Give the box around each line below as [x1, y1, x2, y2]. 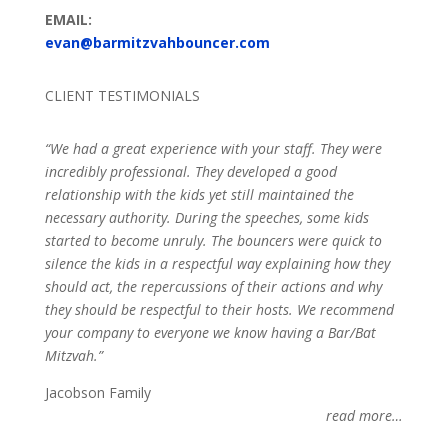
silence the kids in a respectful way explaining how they [44, 254, 390, 274]
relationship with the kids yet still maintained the [44, 185, 354, 205]
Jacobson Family [44, 383, 151, 403]
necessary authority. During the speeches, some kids [44, 208, 369, 228]
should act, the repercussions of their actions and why [44, 277, 382, 297]
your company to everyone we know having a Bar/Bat [44, 323, 376, 343]
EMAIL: [44, 10, 92, 30]
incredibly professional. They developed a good [44, 162, 337, 182]
